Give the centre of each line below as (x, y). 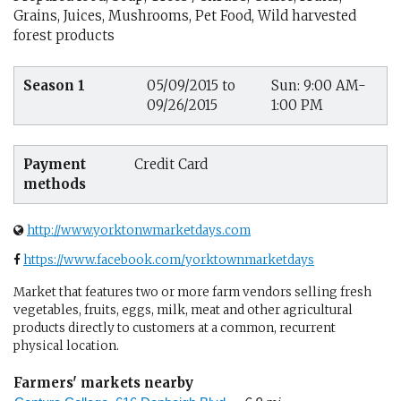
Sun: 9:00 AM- (319, 85)
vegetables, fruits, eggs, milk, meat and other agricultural (183, 310)
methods (55, 184)
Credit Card (171, 164)
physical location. (66, 346)
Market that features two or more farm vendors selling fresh (192, 292)
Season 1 (54, 85)
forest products (64, 35)
